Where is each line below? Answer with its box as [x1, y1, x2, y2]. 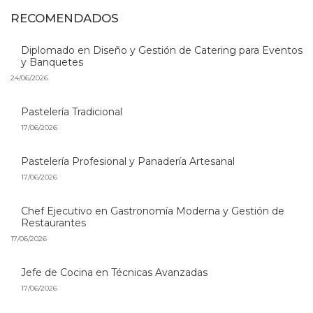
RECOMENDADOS [10, 11, 119, 25]
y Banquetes [21, 56, 83, 68]
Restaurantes [21, 217, 86, 229]
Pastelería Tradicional [21, 105, 122, 118]
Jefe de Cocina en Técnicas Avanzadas [21, 266, 208, 279]
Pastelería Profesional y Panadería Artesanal [21, 155, 235, 168]
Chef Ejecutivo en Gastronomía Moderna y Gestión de [21, 205, 284, 217]
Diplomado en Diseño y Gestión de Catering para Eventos [21, 44, 303, 57]
